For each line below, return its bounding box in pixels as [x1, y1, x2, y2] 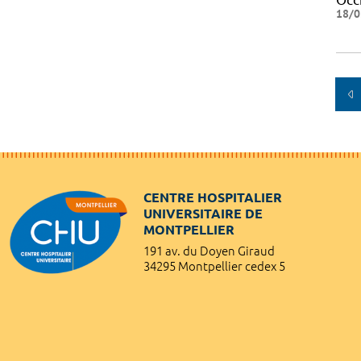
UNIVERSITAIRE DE [143, 205, 263, 221]
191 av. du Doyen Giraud [143, 243, 275, 258]
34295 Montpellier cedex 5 [143, 259, 285, 273]
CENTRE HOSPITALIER [143, 189, 282, 205]
